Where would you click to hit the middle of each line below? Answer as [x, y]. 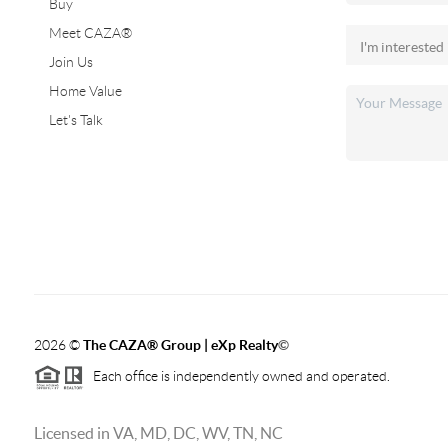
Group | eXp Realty [217, 344]
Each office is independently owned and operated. [236, 375]
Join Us [70, 61]
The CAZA [114, 344]
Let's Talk [75, 119]
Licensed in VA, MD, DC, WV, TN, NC [158, 432]
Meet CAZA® [90, 32]
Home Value [85, 90]
